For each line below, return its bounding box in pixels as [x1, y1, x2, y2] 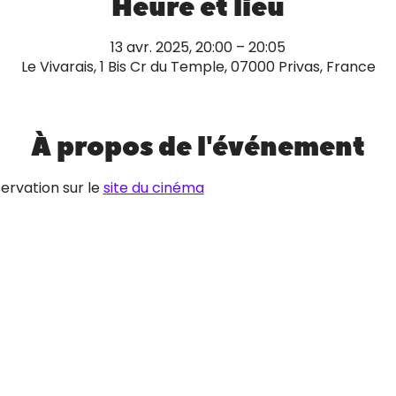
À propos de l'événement [31, 129, 365, 165]
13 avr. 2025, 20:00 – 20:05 [110, 37, 286, 57]
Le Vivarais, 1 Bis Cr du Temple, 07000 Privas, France [20, 57, 376, 77]
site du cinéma [103, 178, 204, 198]
